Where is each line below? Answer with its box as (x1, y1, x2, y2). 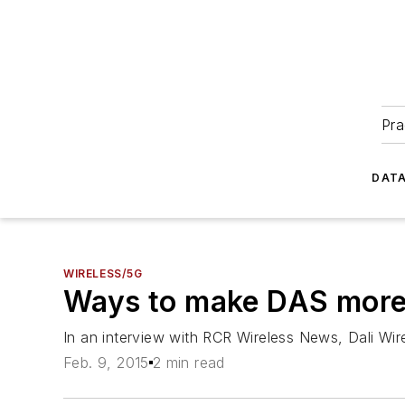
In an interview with (63, 328, 203, 346)
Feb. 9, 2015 (63, 353, 149, 372)
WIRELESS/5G (63, 267, 143, 280)
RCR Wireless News (202, 328, 339, 346)
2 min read (152, 353, 225, 372)
